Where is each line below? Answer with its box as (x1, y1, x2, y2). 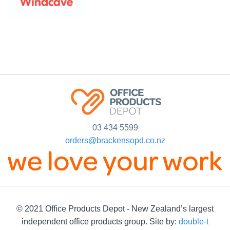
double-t (179, 217, 208, 226)
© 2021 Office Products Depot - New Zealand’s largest (16, 204, 214, 214)
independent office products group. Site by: (22, 217, 179, 226)
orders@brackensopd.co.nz (65, 136, 165, 145)
